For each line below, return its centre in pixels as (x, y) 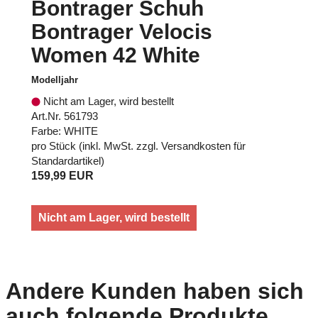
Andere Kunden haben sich (155, 291)
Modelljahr (55, 79)
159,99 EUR (62, 175)
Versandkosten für (203, 146)
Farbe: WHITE (65, 131)
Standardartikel (66, 160)
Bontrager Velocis (122, 31)
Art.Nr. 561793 (65, 116)
